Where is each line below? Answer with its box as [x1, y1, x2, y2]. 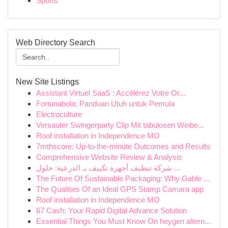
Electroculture [36, 110, 82, 119]
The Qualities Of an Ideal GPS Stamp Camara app [36, 185, 204, 193]
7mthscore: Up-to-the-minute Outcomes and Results [36, 142, 211, 151]
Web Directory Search [16, 38, 95, 47]
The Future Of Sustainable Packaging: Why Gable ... [36, 174, 210, 183]
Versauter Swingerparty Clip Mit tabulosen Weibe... [36, 121, 204, 129]
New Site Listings [16, 77, 79, 86]
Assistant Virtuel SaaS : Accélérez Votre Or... [36, 89, 185, 97]
